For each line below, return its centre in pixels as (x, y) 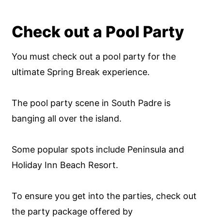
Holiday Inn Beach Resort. (65, 165)
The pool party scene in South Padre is (91, 103)
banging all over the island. (67, 118)
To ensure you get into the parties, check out (104, 196)
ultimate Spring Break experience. (81, 72)
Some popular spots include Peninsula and (98, 149)
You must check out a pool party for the (94, 56)
